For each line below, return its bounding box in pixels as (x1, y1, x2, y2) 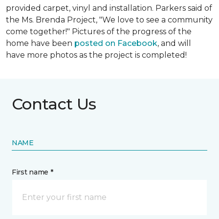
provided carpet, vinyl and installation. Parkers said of (6, 3, 212, 13)
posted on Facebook (74, 39, 157, 48)
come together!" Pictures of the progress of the (6, 27, 192, 36)
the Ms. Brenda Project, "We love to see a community (6, 15, 213, 24)
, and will (157, 39, 191, 48)
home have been (6, 39, 74, 48)
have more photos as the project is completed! (6, 50, 187, 60)
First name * (12, 168, 53, 176)
